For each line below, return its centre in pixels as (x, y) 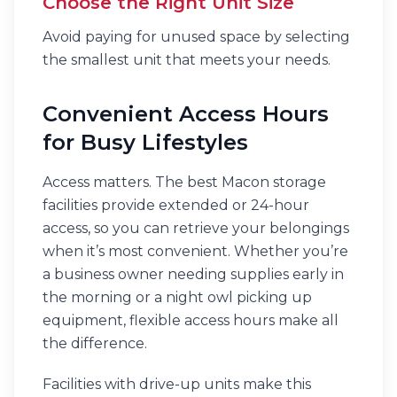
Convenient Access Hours (186, 114)
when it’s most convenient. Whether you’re (195, 251)
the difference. (95, 343)
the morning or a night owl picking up (177, 297)
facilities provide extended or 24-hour (176, 205)
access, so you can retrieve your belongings (196, 228)
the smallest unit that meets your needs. (187, 60)
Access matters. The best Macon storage (184, 182)
